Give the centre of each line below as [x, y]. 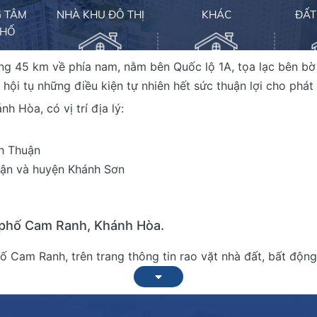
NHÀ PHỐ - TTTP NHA [217, 94]
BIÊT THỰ [100, 94]
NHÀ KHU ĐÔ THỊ [100, 15]
